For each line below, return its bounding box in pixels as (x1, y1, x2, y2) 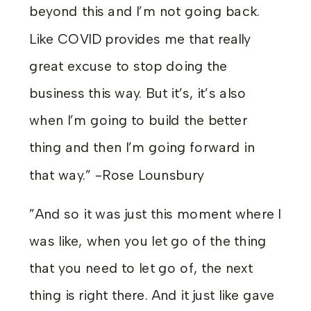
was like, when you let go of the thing (29, 233, 267, 250)
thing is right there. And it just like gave (29, 287, 274, 304)
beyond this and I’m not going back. (29, 3, 260, 20)
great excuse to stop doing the (29, 58, 228, 75)
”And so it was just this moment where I (29, 205, 281, 223)
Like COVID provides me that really (29, 31, 251, 48)
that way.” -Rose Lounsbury (29, 167, 204, 184)
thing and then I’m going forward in (29, 140, 255, 156)
